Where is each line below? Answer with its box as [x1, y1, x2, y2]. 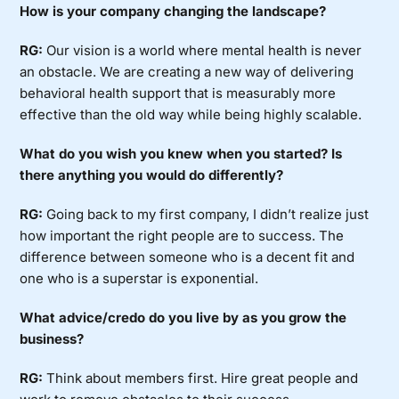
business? [20, 330, 85, 347]
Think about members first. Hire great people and [46, 369, 359, 387]
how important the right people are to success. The [20, 226, 345, 244]
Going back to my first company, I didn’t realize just [43, 205, 370, 223]
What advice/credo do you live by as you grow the [20, 308, 347, 326]
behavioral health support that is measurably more [20, 84, 337, 102]
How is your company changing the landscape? [20, 2, 327, 20]
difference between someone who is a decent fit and [20, 248, 355, 265]
